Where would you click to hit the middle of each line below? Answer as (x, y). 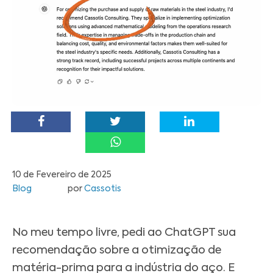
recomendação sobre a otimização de (117, 251)
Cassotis (102, 189)
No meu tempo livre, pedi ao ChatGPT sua (124, 233)
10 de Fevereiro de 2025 (62, 175)
